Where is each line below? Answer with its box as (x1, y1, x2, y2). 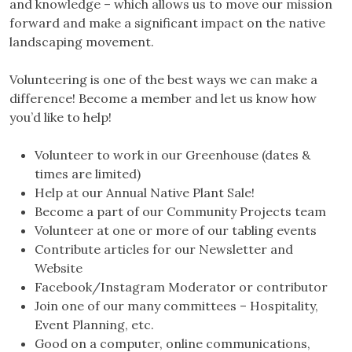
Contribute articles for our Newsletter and (35, 241, 293, 258)
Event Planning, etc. (35, 317, 154, 333)
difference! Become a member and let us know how (9, 90, 317, 107)
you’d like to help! (9, 109, 112, 126)
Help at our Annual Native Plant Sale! (35, 185, 255, 201)
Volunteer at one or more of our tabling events (35, 222, 317, 239)
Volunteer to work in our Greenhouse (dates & (35, 147, 310, 163)
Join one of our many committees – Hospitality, (35, 298, 318, 314)
